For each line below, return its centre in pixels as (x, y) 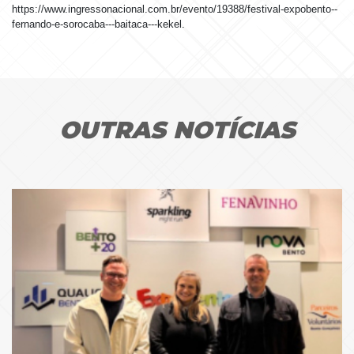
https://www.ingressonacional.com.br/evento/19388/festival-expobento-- (175, 9)
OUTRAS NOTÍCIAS (177, 130)
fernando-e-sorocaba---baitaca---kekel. (98, 24)
